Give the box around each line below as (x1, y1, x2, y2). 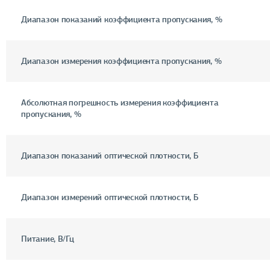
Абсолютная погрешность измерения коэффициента (21, 96, 219, 108)
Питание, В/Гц (21, 233, 74, 244)
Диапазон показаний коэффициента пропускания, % (21, 13, 222, 25)
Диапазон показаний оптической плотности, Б (21, 149, 198, 161)
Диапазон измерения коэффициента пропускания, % (21, 55, 222, 66)
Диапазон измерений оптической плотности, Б (21, 191, 198, 202)
